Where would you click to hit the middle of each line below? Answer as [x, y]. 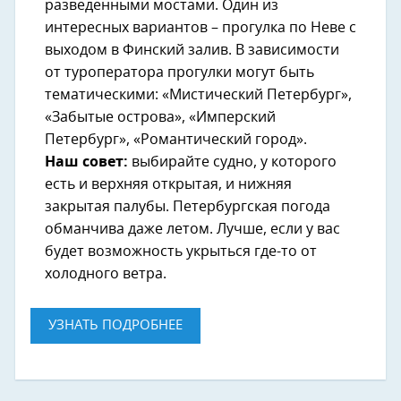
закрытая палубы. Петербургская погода [188, 207]
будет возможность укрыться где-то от [181, 252]
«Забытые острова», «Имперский [160, 118]
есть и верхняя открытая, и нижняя [168, 185]
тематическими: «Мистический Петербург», [198, 95]
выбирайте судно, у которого [232, 162]
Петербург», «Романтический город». [176, 140]
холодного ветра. [106, 274]
